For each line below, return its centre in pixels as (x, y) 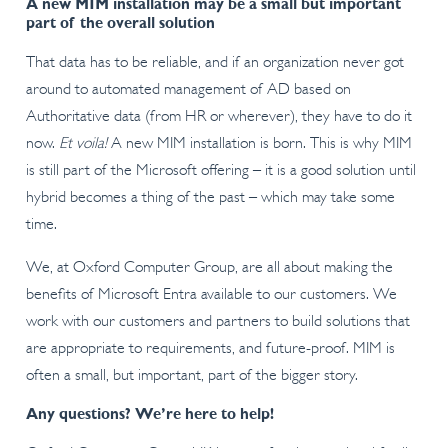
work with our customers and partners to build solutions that (217, 322)
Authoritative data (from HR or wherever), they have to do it (218, 117)
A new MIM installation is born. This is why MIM (259, 144)
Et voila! (82, 144)
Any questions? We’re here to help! (149, 415)
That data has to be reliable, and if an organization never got (214, 63)
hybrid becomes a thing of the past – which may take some (210, 198)
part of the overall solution (120, 24)
